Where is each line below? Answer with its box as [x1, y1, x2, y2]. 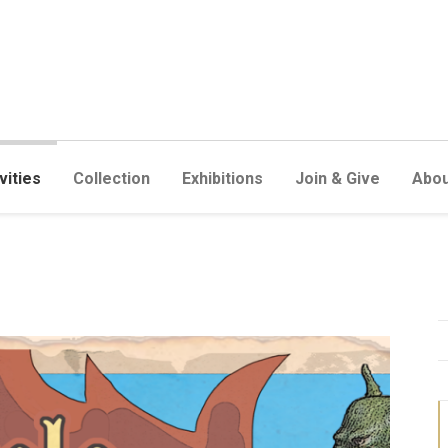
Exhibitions [182, 169, 263, 188]
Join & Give [295, 169, 380, 188]
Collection [73, 169, 150, 188]
